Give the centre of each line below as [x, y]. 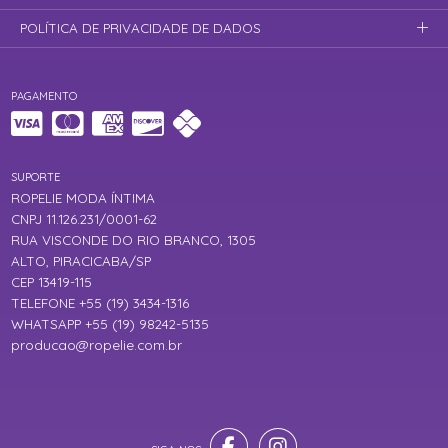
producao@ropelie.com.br [97, 345]
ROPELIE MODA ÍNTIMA [83, 198]
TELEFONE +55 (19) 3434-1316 [100, 303]
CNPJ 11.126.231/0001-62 [84, 219]
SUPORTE [36, 177]
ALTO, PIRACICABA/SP [81, 261]
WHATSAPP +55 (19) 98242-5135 [110, 324]
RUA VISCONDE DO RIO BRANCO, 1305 [134, 240]
